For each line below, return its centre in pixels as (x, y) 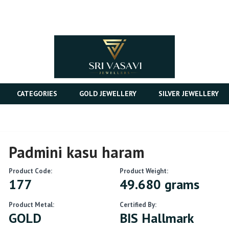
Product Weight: (144, 171)
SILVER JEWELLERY (188, 94)
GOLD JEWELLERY (108, 94)
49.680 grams (159, 185)
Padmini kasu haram (77, 152)
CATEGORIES (37, 94)
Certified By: (138, 205)
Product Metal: (32, 205)
